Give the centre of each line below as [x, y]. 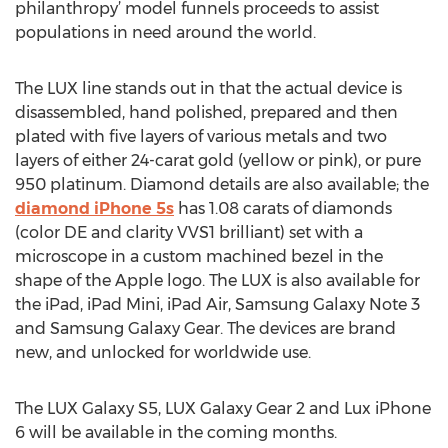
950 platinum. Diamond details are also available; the [222, 184]
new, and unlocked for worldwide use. [163, 352]
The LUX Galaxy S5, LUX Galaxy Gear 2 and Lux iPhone [223, 408]
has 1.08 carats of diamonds [283, 208]
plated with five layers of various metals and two [201, 136]
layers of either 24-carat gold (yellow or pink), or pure [218, 160]
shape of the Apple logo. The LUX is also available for [217, 280]
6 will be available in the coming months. [176, 432]
